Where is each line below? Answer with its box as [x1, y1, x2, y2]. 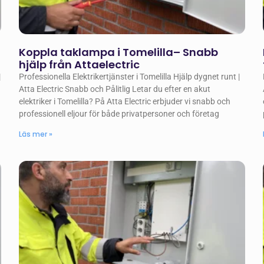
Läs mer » [19, 129, 53, 140]
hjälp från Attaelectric [19, 57, 140, 72]
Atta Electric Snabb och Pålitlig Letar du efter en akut [19, 84, 211, 94]
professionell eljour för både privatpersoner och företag [19, 109, 220, 119]
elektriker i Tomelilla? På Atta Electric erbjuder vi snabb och [19, 97, 231, 107]
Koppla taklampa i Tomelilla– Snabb [19, 45, 219, 60]
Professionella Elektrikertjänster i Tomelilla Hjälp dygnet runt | [19, 72, 240, 82]
